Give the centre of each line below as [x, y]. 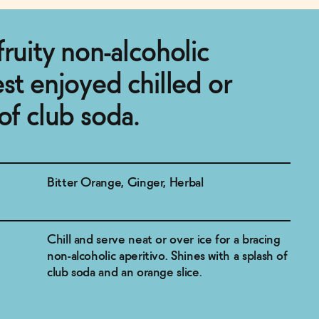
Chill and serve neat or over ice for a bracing [164, 240]
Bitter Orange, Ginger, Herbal [125, 183]
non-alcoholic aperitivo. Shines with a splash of [167, 256]
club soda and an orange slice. [125, 273]
